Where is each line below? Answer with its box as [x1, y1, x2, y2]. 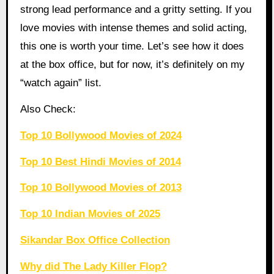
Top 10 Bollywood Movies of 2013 [20, 182, 182, 194]
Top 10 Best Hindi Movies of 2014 [20, 155, 181, 168]
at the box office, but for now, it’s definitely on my [20, 59, 245, 71]
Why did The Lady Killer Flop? [20, 260, 167, 272]
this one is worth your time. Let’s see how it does [20, 40, 244, 53]
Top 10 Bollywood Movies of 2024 [20, 129, 182, 141]
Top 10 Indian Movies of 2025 [20, 208, 160, 220]
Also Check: [20, 103, 76, 115]
